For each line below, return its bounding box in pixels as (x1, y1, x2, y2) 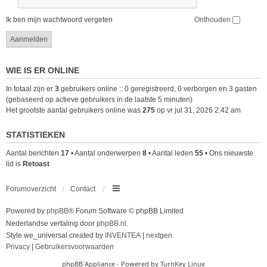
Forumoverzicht (6, 185, 56, 193)
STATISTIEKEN (6, 130, 65, 139)
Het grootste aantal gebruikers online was (6, 106, 142, 114)
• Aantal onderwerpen (69, 149, 142, 157)
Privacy (6, 243, 30, 251)
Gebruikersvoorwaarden (35, 243, 114, 251)
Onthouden (194, 15, 232, 24)
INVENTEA (105, 231, 141, 240)
